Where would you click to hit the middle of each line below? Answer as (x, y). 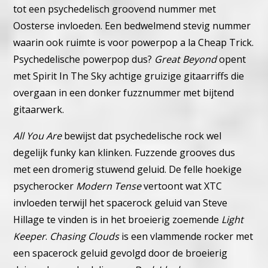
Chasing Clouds (85, 237)
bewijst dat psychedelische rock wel (142, 136)
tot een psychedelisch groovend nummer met (115, 9)
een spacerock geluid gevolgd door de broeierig (121, 253)
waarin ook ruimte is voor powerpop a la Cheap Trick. (134, 43)
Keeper (30, 237)
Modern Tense (109, 186)
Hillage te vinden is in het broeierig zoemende (118, 220)
